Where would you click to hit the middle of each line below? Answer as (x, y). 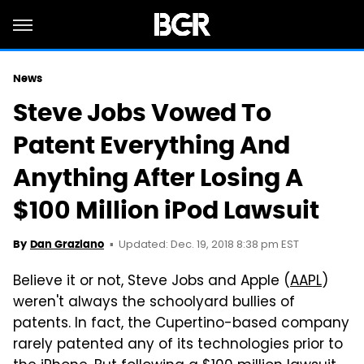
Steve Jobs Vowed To (142, 113)
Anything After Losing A (158, 178)
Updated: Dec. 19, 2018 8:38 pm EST (209, 245)
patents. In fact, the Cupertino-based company (181, 324)
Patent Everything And (152, 145)
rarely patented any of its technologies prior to (178, 345)
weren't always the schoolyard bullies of (154, 303)
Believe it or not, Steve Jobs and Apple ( (152, 282)
